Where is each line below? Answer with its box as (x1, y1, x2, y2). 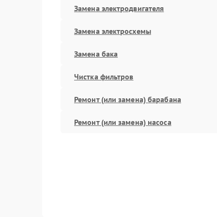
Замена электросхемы (74, 26, 151, 36)
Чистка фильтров (74, 71, 134, 81)
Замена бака (74, 48, 118, 59)
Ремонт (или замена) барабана (74, 94, 181, 104)
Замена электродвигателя (74, 3, 164, 13)
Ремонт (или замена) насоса (74, 117, 171, 127)
